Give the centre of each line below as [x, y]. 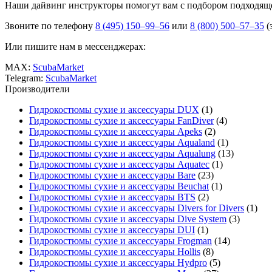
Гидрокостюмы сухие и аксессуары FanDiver [121, 121]
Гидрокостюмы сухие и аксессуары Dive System [128, 219]
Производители [37, 89]
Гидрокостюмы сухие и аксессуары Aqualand [122, 143]
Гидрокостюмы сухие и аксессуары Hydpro [118, 263]
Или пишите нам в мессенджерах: [75, 47]
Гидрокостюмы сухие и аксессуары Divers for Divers [137, 208]
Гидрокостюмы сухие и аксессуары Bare [112, 175]
